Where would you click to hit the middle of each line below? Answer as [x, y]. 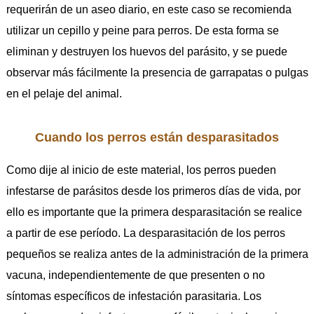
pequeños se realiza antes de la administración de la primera [157, 254]
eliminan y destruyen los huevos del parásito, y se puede [146, 52]
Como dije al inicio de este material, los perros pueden [141, 170]
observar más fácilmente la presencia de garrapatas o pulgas [157, 73]
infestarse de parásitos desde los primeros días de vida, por [153, 191]
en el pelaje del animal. [64, 94]
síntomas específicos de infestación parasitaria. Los [134, 296]
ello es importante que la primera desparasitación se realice [154, 212]
